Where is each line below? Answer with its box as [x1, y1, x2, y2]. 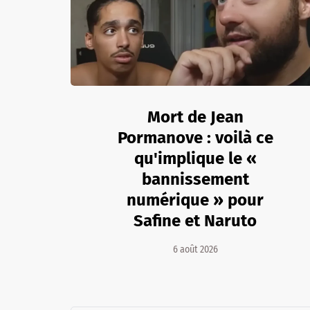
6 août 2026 [172, 243, 218, 255]
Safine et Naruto [134, 210, 257, 230]
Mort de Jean [147, 107, 244, 127]
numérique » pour [127, 190, 264, 210]
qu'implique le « [134, 148, 257, 168]
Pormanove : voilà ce [117, 127, 273, 147]
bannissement [141, 169, 249, 189]
